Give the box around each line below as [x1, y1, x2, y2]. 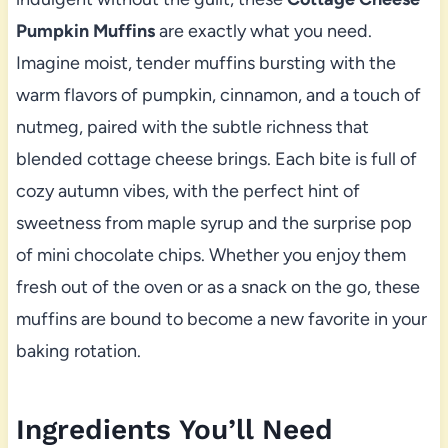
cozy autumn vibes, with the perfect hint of [15, 180, 360, 203]
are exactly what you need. [154, 20, 372, 43]
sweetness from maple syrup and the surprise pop [15, 212, 412, 235]
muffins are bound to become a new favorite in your [15, 308, 427, 331]
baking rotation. [15, 340, 141, 363]
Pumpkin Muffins [15, 20, 155, 43]
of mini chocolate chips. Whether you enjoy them [15, 244, 406, 267]
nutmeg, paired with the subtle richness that [15, 116, 369, 139]
